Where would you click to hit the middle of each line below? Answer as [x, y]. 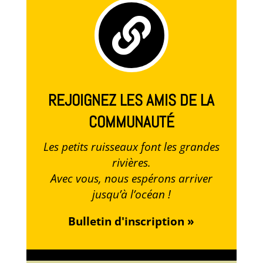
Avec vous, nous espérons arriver [131, 179]
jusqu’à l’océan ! [131, 195]
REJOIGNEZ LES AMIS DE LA [131, 101]
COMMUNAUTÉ [131, 122]
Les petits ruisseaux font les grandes [131, 147]
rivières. [131, 163]
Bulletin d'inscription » [131, 222]
